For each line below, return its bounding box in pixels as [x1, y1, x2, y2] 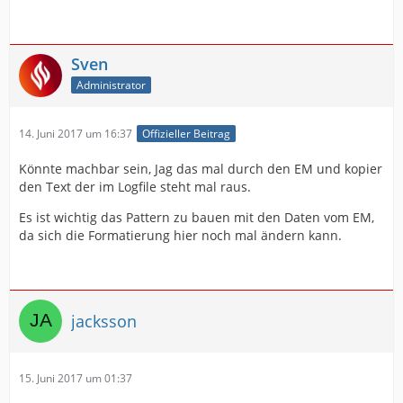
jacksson [71, 309, 137, 332]
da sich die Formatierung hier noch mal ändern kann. [19, 227, 342, 245]
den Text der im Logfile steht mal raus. [19, 178, 251, 196]
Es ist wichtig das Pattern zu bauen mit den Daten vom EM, [19, 209, 374, 227]
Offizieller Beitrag [142, 126, 230, 142]
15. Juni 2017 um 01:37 [19, 371, 132, 387]
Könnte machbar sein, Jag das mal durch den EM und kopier [19, 160, 382, 178]
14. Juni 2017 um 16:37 [19, 126, 132, 142]
